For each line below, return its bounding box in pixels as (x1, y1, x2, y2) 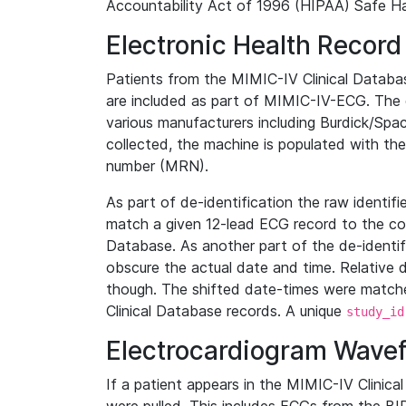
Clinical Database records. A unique (106, 302, 346, 320)
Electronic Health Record (106, 30, 401, 61)
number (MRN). (106, 157, 208, 175)
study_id (346, 304, 404, 319)
